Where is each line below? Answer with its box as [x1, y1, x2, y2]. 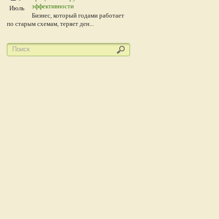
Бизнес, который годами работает [32, 11, 124, 19]
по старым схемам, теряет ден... [7, 20, 94, 27]
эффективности [32, 2, 74, 10]
